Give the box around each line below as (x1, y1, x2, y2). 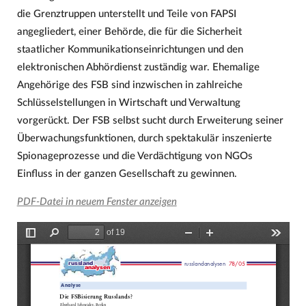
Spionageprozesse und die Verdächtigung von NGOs (16, 150, 253, 161)
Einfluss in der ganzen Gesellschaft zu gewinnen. (16, 168, 237, 179)
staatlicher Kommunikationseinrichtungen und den (16, 44, 243, 55)
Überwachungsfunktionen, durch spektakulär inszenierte (16, 133, 272, 143)
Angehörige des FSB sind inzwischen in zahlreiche (16, 79, 242, 90)
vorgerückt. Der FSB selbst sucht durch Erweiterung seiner (16, 115, 283, 126)
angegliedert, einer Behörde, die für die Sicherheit (16, 26, 242, 37)
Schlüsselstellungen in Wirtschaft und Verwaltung (16, 97, 240, 108)
